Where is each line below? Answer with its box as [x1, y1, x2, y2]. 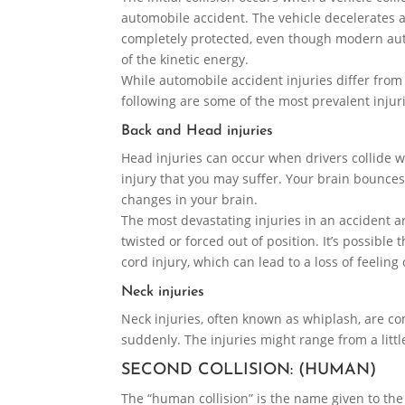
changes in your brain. [121, 191, 259, 209]
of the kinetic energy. [121, 51, 250, 69]
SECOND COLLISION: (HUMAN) [121, 362, 377, 380]
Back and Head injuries [121, 124, 274, 139]
